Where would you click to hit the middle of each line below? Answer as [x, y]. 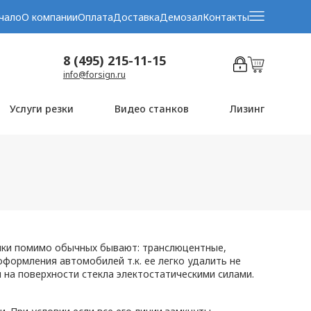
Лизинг [247, 109]
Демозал [181, 17]
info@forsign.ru [94, 74]
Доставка [136, 17]
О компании [49, 17]
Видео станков [152, 109]
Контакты [226, 17]
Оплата [95, 17]
